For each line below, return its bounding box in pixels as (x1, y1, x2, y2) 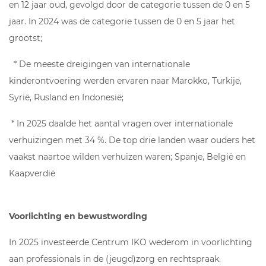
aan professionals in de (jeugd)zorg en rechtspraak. (9, 253, 221, 264)
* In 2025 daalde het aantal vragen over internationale (9, 118, 233, 129)
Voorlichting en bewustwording (9, 210, 147, 221)
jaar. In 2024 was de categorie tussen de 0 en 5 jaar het (9, 15, 235, 27)
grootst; (9, 32, 42, 43)
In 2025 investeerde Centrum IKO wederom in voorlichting (9, 236, 252, 248)
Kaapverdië (9, 167, 55, 179)
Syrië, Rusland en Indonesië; (9, 91, 123, 103)
